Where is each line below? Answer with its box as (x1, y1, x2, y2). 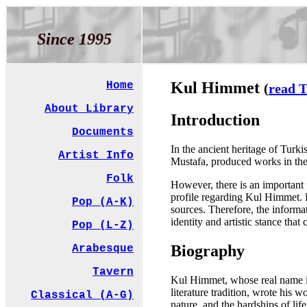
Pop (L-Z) (72, 219, 134, 232)
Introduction (171, 110, 260, 129)
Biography (171, 241, 245, 260)
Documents (72, 126, 134, 139)
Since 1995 (36, 29, 112, 48)
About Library (45, 103, 134, 116)
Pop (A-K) (72, 196, 134, 209)
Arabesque (72, 243, 134, 256)
